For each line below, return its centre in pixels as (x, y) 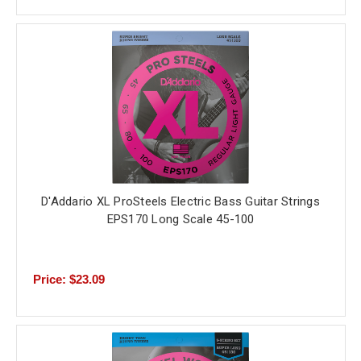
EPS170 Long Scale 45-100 (180, 220)
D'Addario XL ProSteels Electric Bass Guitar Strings (180, 202)
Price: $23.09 (68, 280)
